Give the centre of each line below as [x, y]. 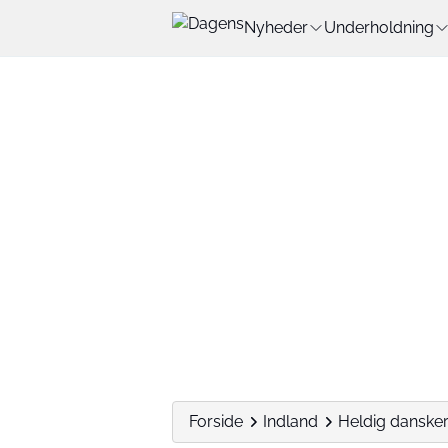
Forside [216, 421]
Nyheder [276, 27]
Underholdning [379, 27]
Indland [290, 421]
